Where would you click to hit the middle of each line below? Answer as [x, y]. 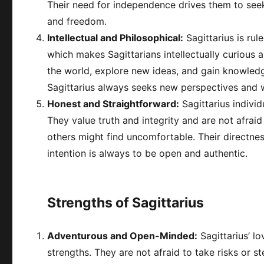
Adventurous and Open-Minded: [123, 235]
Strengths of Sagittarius [126, 202]
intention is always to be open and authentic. [148, 153]
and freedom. [77, 21]
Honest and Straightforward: [113, 103]
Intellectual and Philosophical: [115, 37]
